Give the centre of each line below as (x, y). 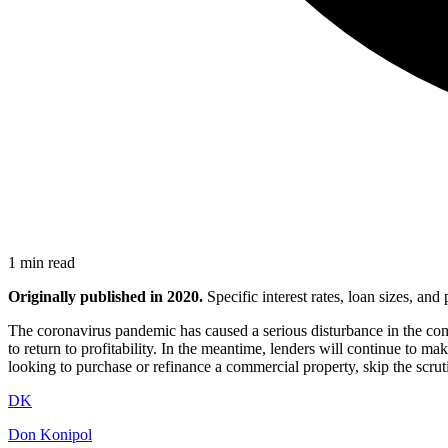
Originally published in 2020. (105, 296)
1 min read (41, 262)
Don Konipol (50, 434)
